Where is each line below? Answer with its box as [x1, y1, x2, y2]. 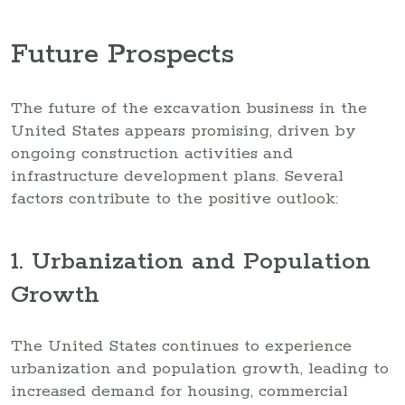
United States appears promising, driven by [11, 120, 356, 141]
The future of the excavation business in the [11, 98, 367, 118]
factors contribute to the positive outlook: [11, 188, 338, 209]
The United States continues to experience [11, 335, 352, 356]
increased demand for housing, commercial [11, 381, 348, 401]
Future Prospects [11, 37, 234, 73]
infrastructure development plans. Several [11, 165, 344, 186]
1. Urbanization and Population [11, 246, 371, 278]
